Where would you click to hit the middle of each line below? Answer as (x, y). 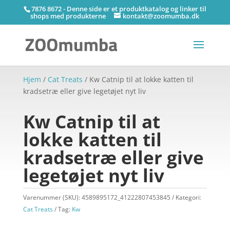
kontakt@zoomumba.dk (161, 16)
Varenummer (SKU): (52, 197)
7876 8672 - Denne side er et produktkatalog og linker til (119, 8)
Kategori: (188, 197)
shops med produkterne (68, 16)
